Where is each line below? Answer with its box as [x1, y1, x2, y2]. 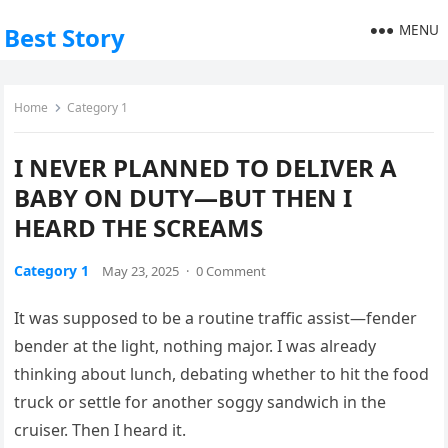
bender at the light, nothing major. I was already [14, 335, 377, 357]
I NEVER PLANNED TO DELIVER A [14, 151, 398, 184]
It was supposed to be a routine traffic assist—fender [14, 307, 418, 329]
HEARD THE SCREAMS [14, 211, 264, 244]
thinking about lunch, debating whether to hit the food [14, 363, 430, 385]
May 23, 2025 [102, 262, 180, 280]
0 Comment [196, 262, 267, 280]
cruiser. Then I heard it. [14, 419, 187, 441]
